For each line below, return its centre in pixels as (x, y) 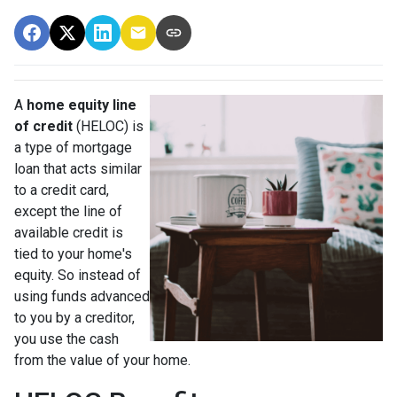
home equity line (80, 105)
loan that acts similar (78, 169)
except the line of (68, 212)
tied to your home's (73, 254)
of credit (43, 127)
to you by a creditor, (74, 318)
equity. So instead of (78, 276)
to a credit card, (62, 191)
